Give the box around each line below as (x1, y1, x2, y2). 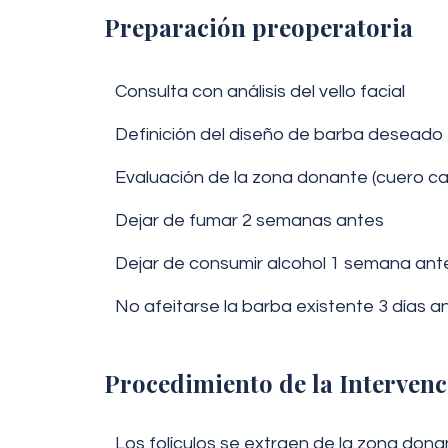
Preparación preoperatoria (104, 11, 413, 43)
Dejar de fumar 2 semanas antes (115, 211, 384, 230)
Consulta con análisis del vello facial (115, 82, 405, 101)
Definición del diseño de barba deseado (115, 125, 443, 144)
